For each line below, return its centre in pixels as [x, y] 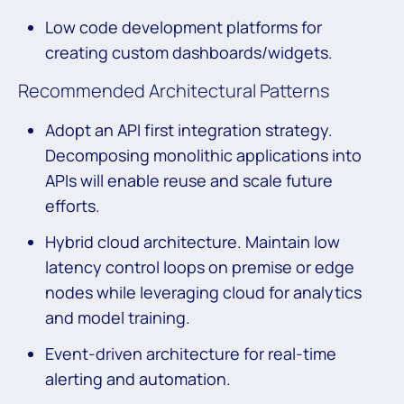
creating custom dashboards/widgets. [189, 53]
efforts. [73, 206]
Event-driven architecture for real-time [191, 354]
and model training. [118, 318]
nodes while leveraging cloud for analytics [203, 293]
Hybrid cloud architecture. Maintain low [193, 242]
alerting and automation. [138, 379]
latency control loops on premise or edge [200, 267]
